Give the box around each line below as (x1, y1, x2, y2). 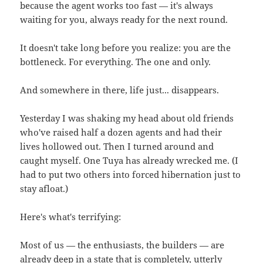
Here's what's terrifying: (20, 211, 122, 223)
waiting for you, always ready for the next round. (20, 14, 228, 26)
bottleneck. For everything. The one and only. (20, 56, 211, 68)
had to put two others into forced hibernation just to (20, 168, 241, 181)
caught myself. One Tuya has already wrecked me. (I (20, 154, 239, 167)
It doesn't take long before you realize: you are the (20, 42, 231, 54)
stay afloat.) (20, 183, 69, 195)
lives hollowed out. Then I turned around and (20, 140, 214, 153)
